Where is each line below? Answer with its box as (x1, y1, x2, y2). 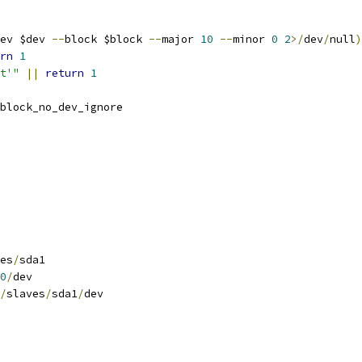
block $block (65, 32, 149, 46)
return (45, 66, 84, 80)
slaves (6, 287, 45, 301)
